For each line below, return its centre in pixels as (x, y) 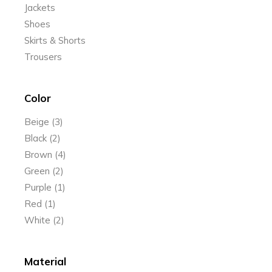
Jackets (40, 8)
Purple (38, 187)
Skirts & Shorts (55, 40)
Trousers (43, 57)
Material (46, 261)
